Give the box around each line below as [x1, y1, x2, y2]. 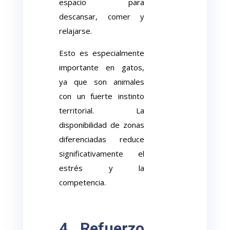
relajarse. [59, 26, 92, 36]
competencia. [59, 177, 106, 187]
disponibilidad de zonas [59, 120, 144, 130]
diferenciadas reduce [59, 134, 144, 144]
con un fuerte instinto [59, 91, 144, 101]
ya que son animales [59, 76, 144, 87]
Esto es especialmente [59, 48, 144, 58]
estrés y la [59, 163, 144, 173]
